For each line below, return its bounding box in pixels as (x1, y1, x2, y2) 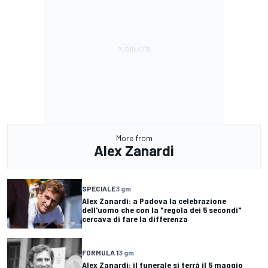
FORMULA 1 (82, 248, 118, 257)
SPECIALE (82, 184, 115, 193)
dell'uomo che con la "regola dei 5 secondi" (82, 205, 242, 215)
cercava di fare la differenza (82, 214, 188, 224)
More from (115, 133, 153, 144)
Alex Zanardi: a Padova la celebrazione (82, 196, 226, 206)
